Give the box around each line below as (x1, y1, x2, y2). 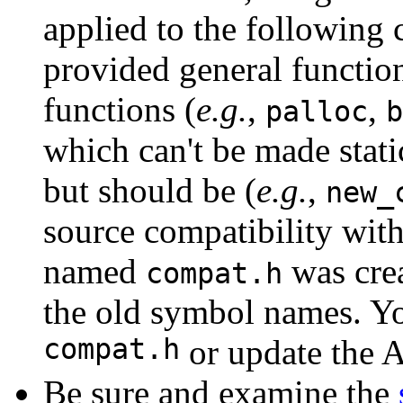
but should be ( (43, 171, 256, 210)
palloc (265, 95, 368, 129)
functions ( (43, 90, 196, 130)
